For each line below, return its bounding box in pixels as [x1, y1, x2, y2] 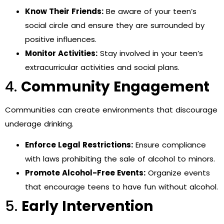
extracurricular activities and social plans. [25, 62, 179, 73]
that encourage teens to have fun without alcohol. [25, 181, 218, 192]
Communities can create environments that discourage [5, 104, 217, 115]
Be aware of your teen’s [103, 6, 196, 17]
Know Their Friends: [25, 6, 103, 17]
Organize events [145, 167, 210, 178]
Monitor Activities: [25, 48, 97, 59]
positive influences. [25, 34, 96, 45]
